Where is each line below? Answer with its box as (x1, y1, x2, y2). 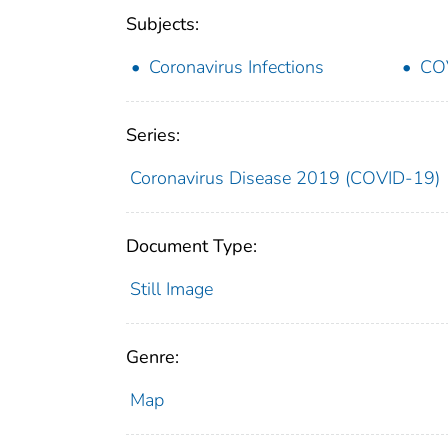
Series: (126, 123, 180, 148)
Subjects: (126, 12, 199, 37)
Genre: (126, 345, 179, 370)
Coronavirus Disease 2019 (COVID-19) (129, 166, 440, 191)
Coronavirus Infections (149, 55, 324, 80)
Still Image (129, 277, 213, 302)
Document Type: (126, 234, 257, 259)
